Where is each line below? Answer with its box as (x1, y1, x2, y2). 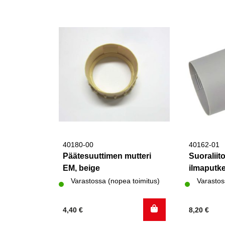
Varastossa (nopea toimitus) (71, 177, 160, 185)
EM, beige (63, 163, 100, 172)
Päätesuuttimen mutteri (63, 151, 151, 160)
